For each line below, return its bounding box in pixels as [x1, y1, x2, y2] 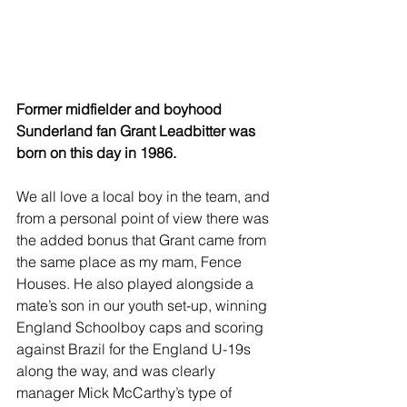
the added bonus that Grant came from [16, 230, 270, 249]
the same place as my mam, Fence [16, 252, 245, 271]
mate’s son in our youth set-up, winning [16, 295, 271, 314]
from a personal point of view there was [16, 208, 273, 227]
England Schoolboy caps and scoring [16, 317, 267, 336]
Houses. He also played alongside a [16, 273, 257, 293]
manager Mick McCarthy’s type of [16, 382, 235, 402]
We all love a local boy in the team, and [16, 186, 273, 205]
